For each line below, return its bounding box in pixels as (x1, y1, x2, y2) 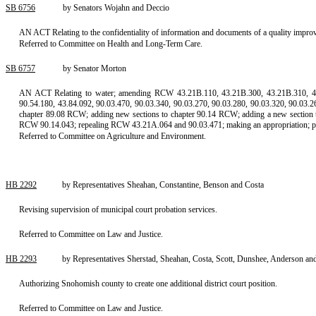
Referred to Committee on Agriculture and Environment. (19, 131, 207, 141)
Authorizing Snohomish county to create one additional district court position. (19, 279, 278, 288)
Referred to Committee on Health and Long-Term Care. (19, 39, 203, 49)
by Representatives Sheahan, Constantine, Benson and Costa (62, 180, 264, 190)
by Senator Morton (63, 63, 126, 73)
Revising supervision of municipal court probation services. (19, 205, 218, 214)
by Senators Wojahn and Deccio (63, 3, 169, 13)
